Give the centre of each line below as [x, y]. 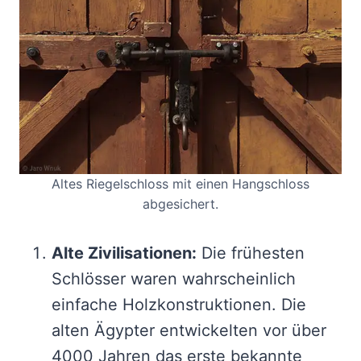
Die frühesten [251, 253]
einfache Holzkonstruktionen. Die [179, 304]
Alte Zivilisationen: [124, 253]
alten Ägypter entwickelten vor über [189, 330]
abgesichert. [180, 203]
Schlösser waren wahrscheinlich [174, 278]
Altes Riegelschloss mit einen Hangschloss [180, 183]
